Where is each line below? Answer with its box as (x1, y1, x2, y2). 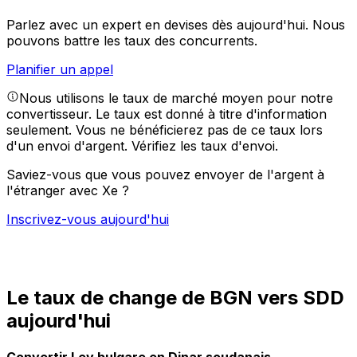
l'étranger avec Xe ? (6, 182, 129, 199)
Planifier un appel (6, 61, 113, 78)
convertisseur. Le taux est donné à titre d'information (6, 106, 327, 123)
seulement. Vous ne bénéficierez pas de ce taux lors (6, 122, 323, 139)
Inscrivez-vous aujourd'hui (6, 211, 169, 228)
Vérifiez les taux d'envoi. (131, 138, 278, 155)
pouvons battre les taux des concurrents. (6, 33, 257, 49)
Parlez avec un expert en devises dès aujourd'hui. (6, 17, 312, 33)
